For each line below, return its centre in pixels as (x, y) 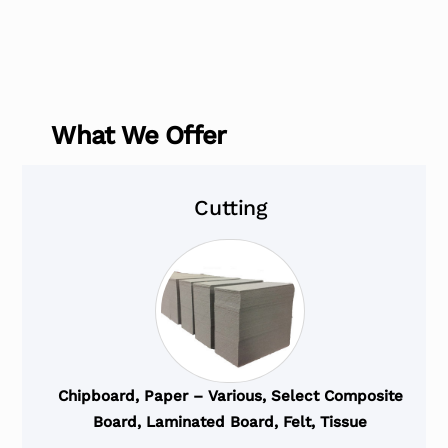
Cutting (230, 208)
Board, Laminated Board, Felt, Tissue (230, 422)
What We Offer (139, 135)
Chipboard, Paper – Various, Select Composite (230, 396)
